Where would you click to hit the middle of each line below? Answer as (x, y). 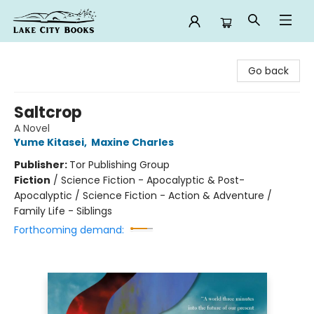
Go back (268, 71)
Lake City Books (48, 55)
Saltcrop (48, 112)
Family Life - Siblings (63, 211)
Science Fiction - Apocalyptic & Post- (153, 180)
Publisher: (42, 165)
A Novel (32, 128)
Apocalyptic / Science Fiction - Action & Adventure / (143, 196)
